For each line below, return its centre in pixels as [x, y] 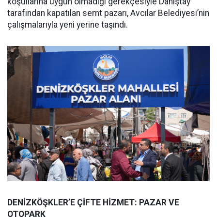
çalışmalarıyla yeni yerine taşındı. [68, 25]
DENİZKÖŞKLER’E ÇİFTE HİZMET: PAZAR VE [93, 203]
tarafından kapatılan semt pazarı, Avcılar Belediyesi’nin [108, 13]
